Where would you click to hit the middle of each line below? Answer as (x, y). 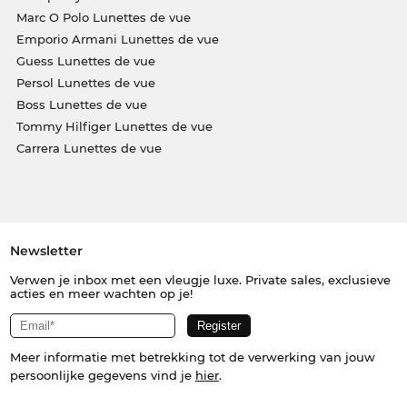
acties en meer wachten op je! (101, 293)
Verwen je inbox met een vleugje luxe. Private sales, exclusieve (200, 279)
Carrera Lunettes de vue (89, 148)
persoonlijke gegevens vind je (102, 375)
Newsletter (46, 250)
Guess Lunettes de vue (85, 60)
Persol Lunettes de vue (85, 82)
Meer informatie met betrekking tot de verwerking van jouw (192, 357)
